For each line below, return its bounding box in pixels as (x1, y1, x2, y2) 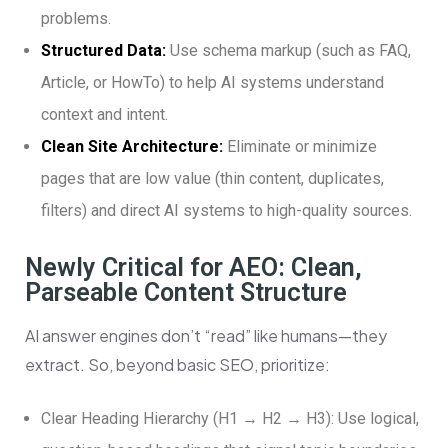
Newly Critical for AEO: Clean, (25, 253, 362, 283)
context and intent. (41, 105, 168, 125)
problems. (41, 9, 111, 29)
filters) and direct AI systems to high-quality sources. (41, 201, 412, 221)
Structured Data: (41, 41, 170, 61)
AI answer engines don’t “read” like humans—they (25, 325, 387, 347)
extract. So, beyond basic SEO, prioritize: (25, 354, 330, 376)
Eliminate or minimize (223, 137, 377, 157)
